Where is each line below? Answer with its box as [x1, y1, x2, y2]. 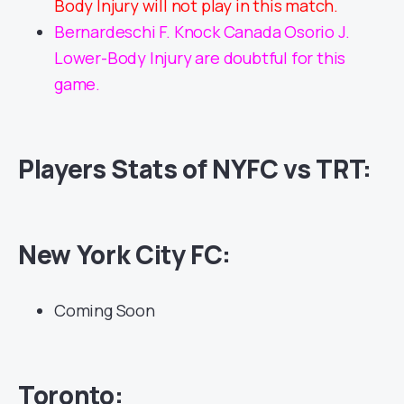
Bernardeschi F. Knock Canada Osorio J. [54, 20, 350, 42]
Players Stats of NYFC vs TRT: [18, 151, 372, 186]
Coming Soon [54, 298, 155, 321]
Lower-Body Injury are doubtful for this [54, 46, 346, 69]
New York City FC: [18, 236, 232, 271]
